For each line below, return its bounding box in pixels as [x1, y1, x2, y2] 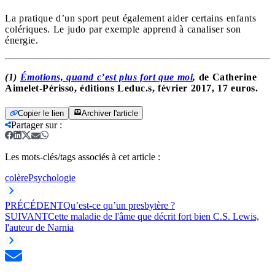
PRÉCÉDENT [5, 199, 63, 211]
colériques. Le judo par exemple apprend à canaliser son [5, 23, 241, 34]
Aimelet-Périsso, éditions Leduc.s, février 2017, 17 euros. [5, 82, 261, 93]
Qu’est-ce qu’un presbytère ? [63, 199, 175, 211]
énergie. [5, 34, 38, 45]
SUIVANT [5, 211, 48, 222]
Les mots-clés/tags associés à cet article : [5, 151, 160, 162]
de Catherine [198, 71, 257, 82]
